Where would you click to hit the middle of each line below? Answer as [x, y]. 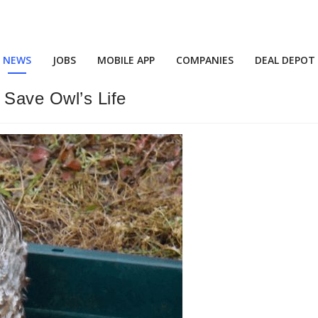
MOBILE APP [126, 60]
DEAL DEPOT [285, 60]
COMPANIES [205, 60]
